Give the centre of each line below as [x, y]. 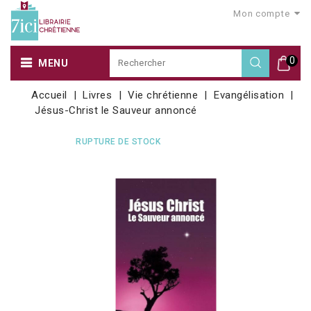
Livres [98, 95]
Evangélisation [249, 95]
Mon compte [262, 14]
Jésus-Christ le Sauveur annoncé [116, 110]
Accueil [49, 95]
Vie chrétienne [163, 95]
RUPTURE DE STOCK [118, 141]
